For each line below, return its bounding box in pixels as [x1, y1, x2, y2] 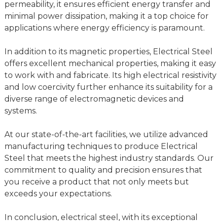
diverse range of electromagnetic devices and [4, 94, 184, 104]
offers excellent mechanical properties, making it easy [4, 59, 216, 69]
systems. [4, 106, 37, 116]
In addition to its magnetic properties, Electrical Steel [4, 47, 213, 57]
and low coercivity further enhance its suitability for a [4, 82, 213, 92]
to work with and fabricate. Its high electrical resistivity [4, 71, 217, 80]
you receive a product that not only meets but [4, 177, 189, 187]
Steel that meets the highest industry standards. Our [4, 153, 214, 163]
